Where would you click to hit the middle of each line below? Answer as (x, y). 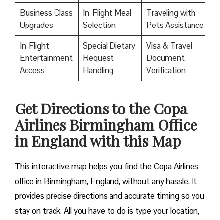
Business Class (46, 13)
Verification (166, 70)
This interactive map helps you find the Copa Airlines (107, 167)
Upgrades (36, 25)
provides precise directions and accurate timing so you (110, 196)
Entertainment (46, 58)
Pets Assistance (175, 25)
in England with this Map (98, 141)
